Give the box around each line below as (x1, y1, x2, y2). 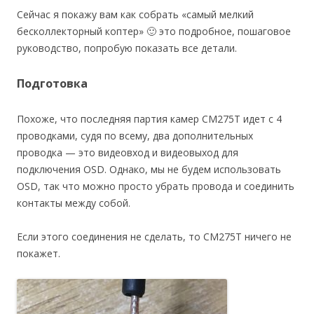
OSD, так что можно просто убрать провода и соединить (17, 179, 294, 193)
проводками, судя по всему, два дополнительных (17, 128, 253, 142)
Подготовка (17, 75, 88, 91)
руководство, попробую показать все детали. (17, 41, 237, 55)
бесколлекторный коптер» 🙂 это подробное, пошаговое (17, 24, 291, 38)
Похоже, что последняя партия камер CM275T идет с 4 (17, 111, 282, 125)
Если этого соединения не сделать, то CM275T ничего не (17, 229, 292, 243)
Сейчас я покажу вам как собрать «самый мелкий (17, 7, 254, 21)
